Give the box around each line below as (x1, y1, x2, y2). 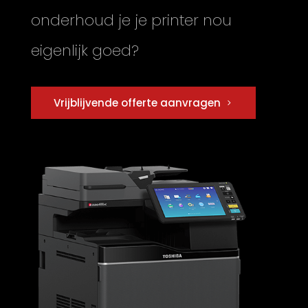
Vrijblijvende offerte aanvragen (53, 96, 221, 110)
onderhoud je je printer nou (30, 10, 232, 31)
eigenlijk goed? (30, 40, 139, 61)
